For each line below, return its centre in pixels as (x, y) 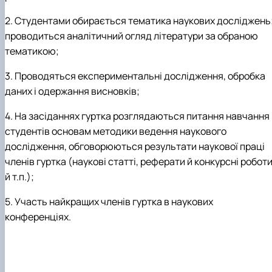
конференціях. (38, 217)
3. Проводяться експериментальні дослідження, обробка (135, 76)
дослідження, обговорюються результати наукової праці (135, 147)
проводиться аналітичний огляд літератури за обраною (131, 36)
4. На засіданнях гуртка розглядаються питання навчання (137, 116)
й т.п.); (19, 177)
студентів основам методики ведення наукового (116, 131)
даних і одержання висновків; (72, 91)
